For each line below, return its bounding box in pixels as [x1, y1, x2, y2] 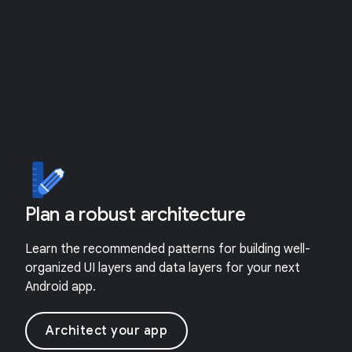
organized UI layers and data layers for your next [25, 260, 300, 276]
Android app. [25, 279, 96, 295]
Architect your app [46, 323, 167, 339]
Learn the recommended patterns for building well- [25, 241, 310, 257]
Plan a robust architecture [25, 203, 246, 226]
